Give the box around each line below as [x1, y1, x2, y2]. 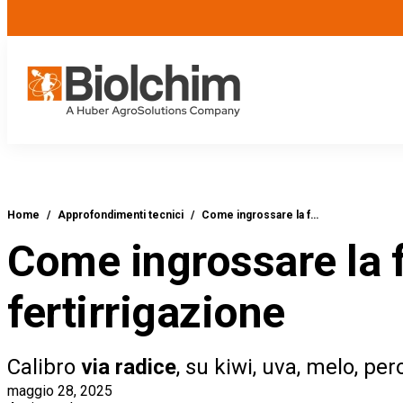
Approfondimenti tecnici [58, 209, 184, 221]
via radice [81, 354, 176, 380]
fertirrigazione [7, 287, 285, 338]
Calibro [7, 354, 81, 380]
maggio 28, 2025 [7, 382, 112, 399]
